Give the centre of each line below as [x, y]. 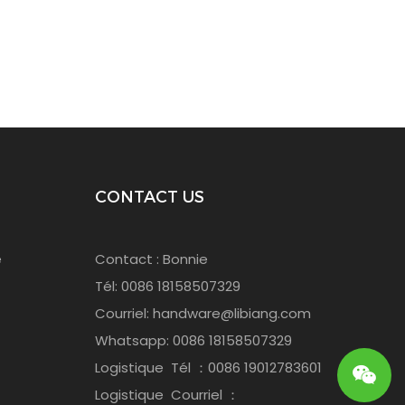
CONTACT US [149, 198]
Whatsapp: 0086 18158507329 [193, 341]
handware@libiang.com [231, 314]
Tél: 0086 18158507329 [167, 287]
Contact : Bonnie [151, 259]
